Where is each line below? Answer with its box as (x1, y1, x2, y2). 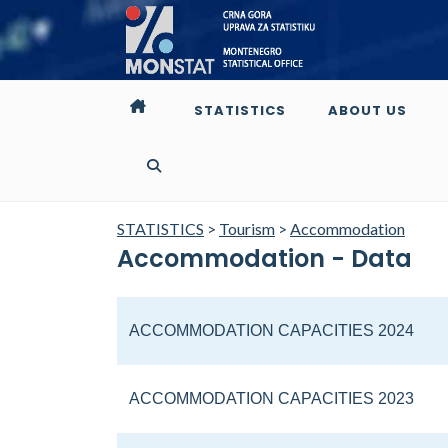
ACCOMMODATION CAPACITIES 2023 (129, 390, 414, 407)
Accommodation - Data (117, 242, 412, 275)
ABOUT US (328, 101, 407, 120)
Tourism (219, 219, 275, 238)
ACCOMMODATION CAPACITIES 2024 (129, 322, 414, 339)
